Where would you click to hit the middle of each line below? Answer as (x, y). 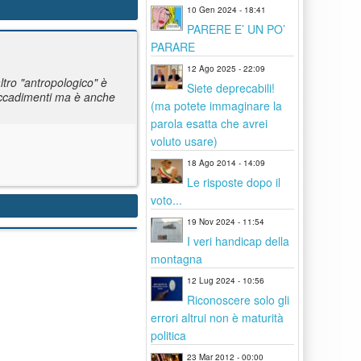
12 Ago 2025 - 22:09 (226, 68)
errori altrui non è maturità (217, 317)
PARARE (173, 47)
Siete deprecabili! (231, 88)
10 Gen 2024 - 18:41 (226, 10)
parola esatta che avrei (209, 123)
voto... (166, 200)
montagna (176, 259)
